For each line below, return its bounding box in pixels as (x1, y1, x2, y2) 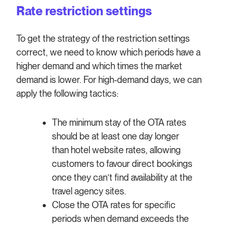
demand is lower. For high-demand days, (16, 74, 174, 85)
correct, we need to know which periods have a (16, 46, 201, 58)
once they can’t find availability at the (52, 172, 193, 183)
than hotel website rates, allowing (52, 144, 181, 155)
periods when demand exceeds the (52, 213, 189, 224)
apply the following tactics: (16, 88, 119, 99)
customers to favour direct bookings (52, 158, 193, 169)
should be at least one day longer (52, 130, 180, 141)
